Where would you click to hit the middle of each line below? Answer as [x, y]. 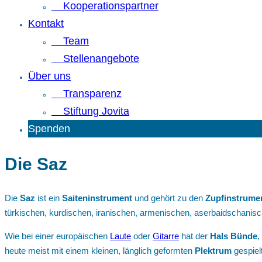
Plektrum [213, 251]
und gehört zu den [169, 198]
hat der [194, 236]
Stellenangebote [95, 58]
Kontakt [46, 23]
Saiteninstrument [97, 198]
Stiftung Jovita [90, 111]
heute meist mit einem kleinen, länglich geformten [100, 251]
